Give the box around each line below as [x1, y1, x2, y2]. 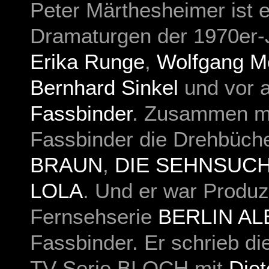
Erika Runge [30, 50, 145, 73]
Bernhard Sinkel [30, 76, 178, 99]
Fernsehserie [30, 205, 158, 228]
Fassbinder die [30, 127, 167, 151]
